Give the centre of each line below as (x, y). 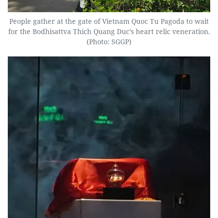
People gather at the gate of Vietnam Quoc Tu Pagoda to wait (109, 21)
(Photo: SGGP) (109, 41)
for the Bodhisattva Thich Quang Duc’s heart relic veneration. (109, 31)
